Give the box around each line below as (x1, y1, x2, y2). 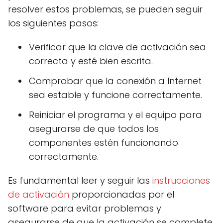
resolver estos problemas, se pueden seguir (8, 3, 203, 15)
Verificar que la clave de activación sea (29, 41, 206, 53)
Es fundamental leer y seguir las (8, 174, 152, 187)
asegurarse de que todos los (29, 122, 159, 135)
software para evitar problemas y (8, 202, 161, 215)
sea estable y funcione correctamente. (29, 89, 202, 101)
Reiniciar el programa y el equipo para (29, 109, 202, 121)
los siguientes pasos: (8, 17, 99, 29)
